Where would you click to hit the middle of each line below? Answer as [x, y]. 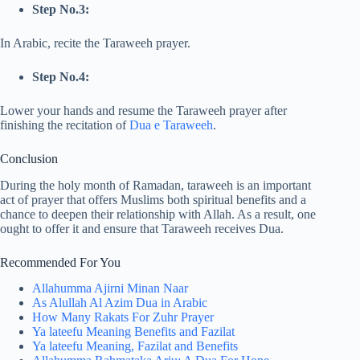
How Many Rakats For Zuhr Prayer [123, 317]
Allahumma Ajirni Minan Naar [110, 288]
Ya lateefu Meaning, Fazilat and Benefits [135, 346]
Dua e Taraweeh [171, 125]
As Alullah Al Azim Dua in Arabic [120, 303]
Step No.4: [61, 76]
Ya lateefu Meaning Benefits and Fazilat [133, 332]
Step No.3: [61, 9]
